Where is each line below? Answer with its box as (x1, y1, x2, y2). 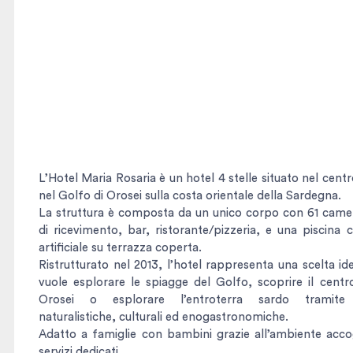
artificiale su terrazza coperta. (38, 241, 202, 254)
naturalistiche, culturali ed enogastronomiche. (38, 310, 288, 323)
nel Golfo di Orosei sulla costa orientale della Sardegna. (38, 189, 341, 202)
